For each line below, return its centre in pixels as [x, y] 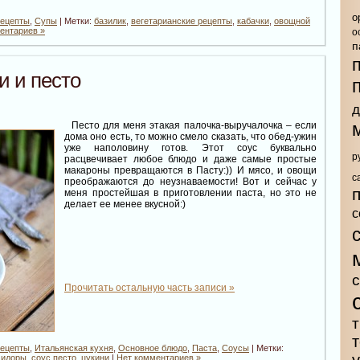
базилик [110, 20]
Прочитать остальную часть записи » [149, 288]
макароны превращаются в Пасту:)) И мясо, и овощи [190, 171]
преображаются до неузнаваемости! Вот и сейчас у [190, 182]
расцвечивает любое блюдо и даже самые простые [190, 160]
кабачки [253, 20]
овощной [292, 20]
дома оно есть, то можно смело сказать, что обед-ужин [190, 137]
